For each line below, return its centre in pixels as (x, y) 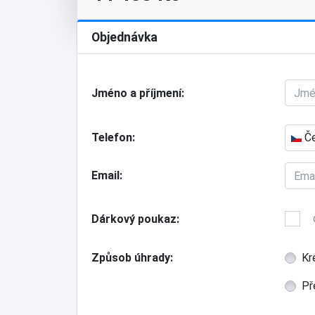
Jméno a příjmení (136, 93)
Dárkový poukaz (134, 219)
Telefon (111, 137)
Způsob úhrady (130, 258)
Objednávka (124, 37)
